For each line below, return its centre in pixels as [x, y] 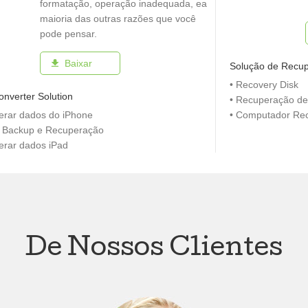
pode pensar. [68, 34]
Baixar [78, 63]
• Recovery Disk [264, 85]
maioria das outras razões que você [118, 19]
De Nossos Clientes [154, 250]
